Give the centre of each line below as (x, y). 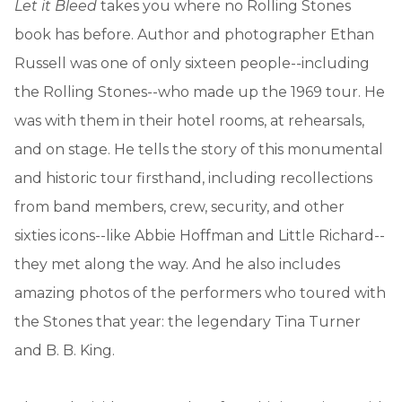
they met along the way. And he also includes (177, 264)
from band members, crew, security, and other (179, 206)
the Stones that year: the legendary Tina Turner (188, 321)
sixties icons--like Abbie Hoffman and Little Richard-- (200, 235)
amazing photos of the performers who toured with (200, 293)
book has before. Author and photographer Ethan (194, 34)
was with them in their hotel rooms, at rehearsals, (189, 120)
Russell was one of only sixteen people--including (192, 63)
